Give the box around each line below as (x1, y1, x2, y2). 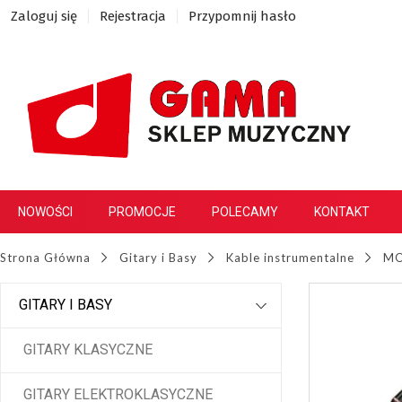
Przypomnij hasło (188, 8, 296, 24)
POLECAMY (212, 205, 278, 220)
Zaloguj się (11, 8, 77, 24)
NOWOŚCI (18, 205, 73, 220)
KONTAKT (314, 205, 370, 220)
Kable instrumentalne (226, 250, 354, 266)
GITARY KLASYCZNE (23, 341, 153, 359)
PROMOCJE (109, 205, 176, 220)
